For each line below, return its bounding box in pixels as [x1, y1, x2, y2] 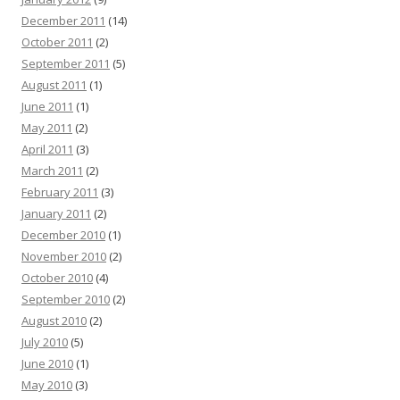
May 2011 [21, 120, 72, 136]
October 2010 [21, 270, 93, 286]
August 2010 [21, 312, 87, 329]
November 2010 [21, 248, 106, 264]
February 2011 [21, 184, 98, 200]
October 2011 [21, 34, 93, 50]
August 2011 [21, 77, 87, 93]
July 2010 [21, 334, 68, 350]
